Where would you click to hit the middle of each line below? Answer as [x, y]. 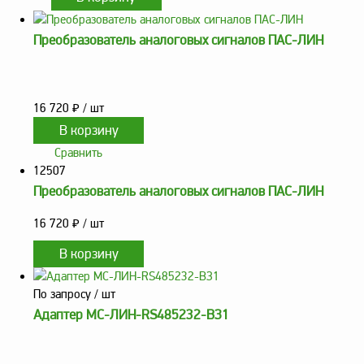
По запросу [62, 294]
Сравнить [78, 153]
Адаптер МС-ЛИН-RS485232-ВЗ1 [131, 315]
